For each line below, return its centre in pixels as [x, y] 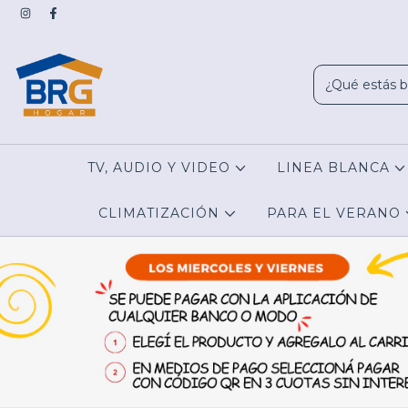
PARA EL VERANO [336, 213]
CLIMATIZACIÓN [162, 213]
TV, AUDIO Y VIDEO [161, 168]
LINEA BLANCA [336, 168]
